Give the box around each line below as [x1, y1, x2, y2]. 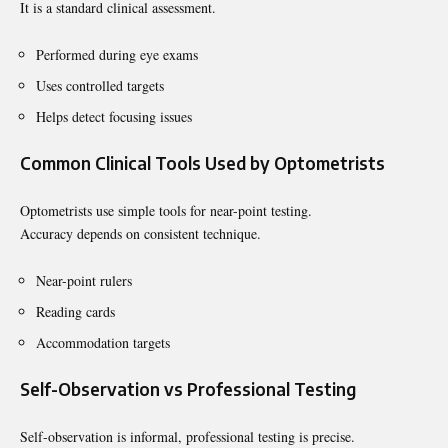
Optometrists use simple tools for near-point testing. [20, 200, 312, 220]
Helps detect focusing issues [36, 106, 192, 126]
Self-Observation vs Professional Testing [20, 377, 356, 400]
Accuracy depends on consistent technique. [20, 223, 261, 243]
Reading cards [36, 301, 115, 321]
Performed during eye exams [36, 44, 198, 64]
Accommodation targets [36, 332, 170, 352]
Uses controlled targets [36, 75, 164, 95]
